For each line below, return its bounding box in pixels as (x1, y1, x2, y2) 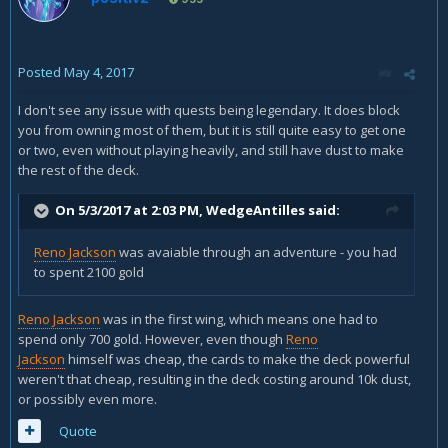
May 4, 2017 (64, 63, 134, 81)
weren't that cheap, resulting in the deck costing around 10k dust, (18, 370, 411, 388)
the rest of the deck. (18, 161, 139, 179)
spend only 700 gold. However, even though (18, 330, 286, 348)
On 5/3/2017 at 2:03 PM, (55, 200, 206, 219)
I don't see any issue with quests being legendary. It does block (18, 101, 400, 119)
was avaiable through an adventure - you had (116, 243, 397, 261)
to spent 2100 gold (34, 263, 144, 281)
